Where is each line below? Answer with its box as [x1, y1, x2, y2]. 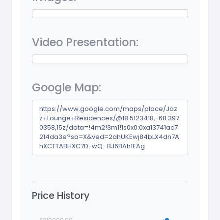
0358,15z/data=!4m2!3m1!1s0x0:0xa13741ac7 [39, 123, 178, 133]
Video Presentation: [32, 34, 138, 51]
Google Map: [32, 80, 101, 96]
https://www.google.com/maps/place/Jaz [39, 104, 178, 114]
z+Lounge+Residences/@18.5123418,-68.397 [39, 113, 180, 123]
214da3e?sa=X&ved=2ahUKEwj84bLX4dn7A [39, 132, 180, 142]
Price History [32, 189, 89, 203]
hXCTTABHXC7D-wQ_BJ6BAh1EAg [39, 141, 145, 151]
